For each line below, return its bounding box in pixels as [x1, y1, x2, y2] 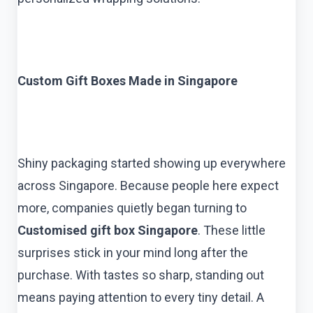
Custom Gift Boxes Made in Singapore [17, 73, 238, 89]
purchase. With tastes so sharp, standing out [17, 268, 264, 283]
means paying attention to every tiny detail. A [17, 290, 264, 305]
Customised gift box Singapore [17, 223, 198, 238]
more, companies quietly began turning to [17, 201, 247, 216]
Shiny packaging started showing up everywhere [17, 156, 286, 171]
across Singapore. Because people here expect [17, 178, 279, 194]
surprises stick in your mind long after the [17, 245, 248, 261]
